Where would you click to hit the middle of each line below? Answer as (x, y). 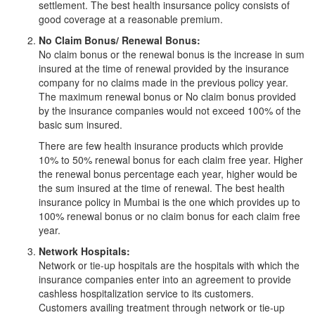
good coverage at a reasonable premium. (131, 19)
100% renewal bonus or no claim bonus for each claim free (169, 216)
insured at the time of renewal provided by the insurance (164, 68)
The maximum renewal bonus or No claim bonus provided (167, 96)
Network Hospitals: (84, 251)
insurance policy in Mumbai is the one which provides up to (169, 202)
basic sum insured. (81, 124)
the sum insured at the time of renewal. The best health (162, 188)
